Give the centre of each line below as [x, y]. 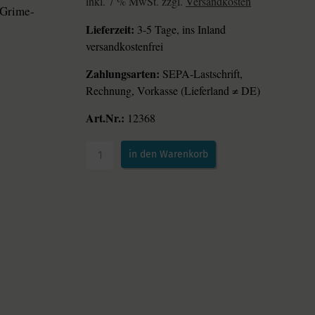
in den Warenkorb [168, 154]
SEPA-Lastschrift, [202, 73]
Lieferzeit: [110, 29]
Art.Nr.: [105, 118]
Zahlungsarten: [124, 73]
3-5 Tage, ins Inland [180, 29]
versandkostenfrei [124, 46]
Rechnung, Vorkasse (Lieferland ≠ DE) [173, 90]
